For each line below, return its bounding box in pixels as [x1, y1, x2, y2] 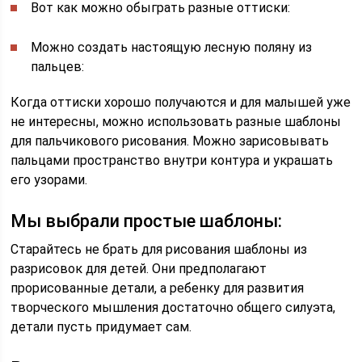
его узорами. [11, 171, 88, 187]
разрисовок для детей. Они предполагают [11, 260, 267, 276]
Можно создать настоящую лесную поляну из [31, 39, 313, 55]
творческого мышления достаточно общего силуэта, [11, 299, 336, 315]
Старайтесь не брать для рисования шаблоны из [11, 241, 308, 257]
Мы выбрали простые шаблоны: [11, 210, 283, 231]
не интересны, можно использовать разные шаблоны [11, 113, 342, 129]
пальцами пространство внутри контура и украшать [11, 152, 334, 168]
